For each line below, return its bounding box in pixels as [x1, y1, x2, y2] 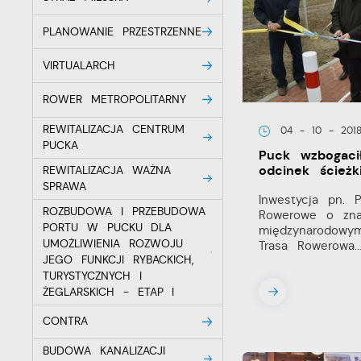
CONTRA [43, 314, 89, 329]
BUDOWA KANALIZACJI [43, 343, 165, 358]
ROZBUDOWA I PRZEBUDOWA [43, 204, 205, 218]
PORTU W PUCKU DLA [43, 220, 172, 234]
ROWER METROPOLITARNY [43, 92, 186, 106]
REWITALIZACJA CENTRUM [43, 122, 185, 136]
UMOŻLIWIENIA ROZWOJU [43, 236, 183, 251]
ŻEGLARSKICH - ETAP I [43, 284, 175, 299]
